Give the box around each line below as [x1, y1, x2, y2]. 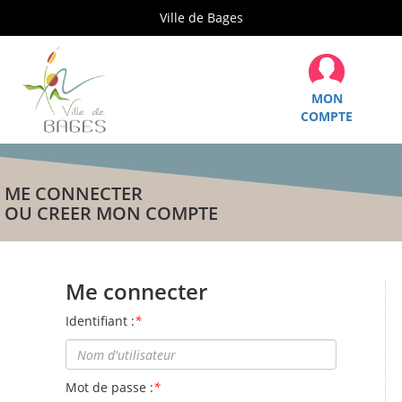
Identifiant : [66, 312, 135, 329]
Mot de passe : [66, 379, 154, 396]
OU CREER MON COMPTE [4, 201, 218, 225]
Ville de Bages [159, 9, 243, 26]
